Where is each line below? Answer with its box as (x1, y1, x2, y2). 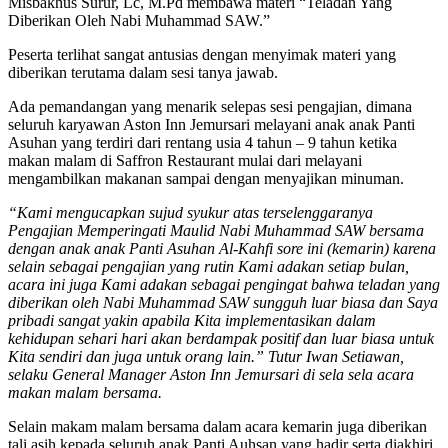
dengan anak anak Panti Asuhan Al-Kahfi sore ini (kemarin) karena (8, 240, 436, 258)
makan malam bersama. (8, 384, 162, 402)
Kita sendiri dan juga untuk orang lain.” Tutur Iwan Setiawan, (8, 348, 404, 366)
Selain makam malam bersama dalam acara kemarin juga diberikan (8, 418, 427, 436)
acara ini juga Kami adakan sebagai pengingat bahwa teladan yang (8, 276, 440, 294)
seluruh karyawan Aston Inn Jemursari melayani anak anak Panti (8, 116, 415, 134)
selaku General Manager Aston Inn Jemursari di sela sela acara (8, 366, 414, 384)
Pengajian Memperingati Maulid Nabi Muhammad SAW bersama (8, 222, 424, 240)
